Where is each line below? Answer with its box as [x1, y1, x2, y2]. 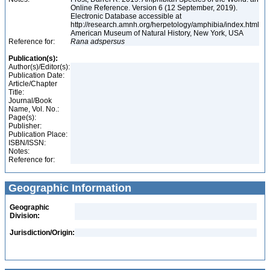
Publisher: [8, 122, 42, 130]
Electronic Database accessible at [71, 12, 181, 20]
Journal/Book [8, 96, 52, 105]
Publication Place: [8, 130, 67, 139]
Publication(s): [8, 54, 58, 63]
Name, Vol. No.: [8, 105, 59, 113]
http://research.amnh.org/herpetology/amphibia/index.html [71, 20, 259, 29]
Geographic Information [5, 182, 131, 194]
